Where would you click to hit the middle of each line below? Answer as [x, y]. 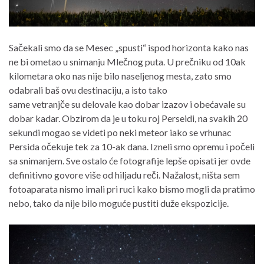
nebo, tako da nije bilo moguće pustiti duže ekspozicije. [119, 203]
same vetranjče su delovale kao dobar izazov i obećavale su [127, 104]
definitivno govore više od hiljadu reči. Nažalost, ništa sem [124, 175]
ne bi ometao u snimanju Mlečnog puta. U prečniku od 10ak [127, 62]
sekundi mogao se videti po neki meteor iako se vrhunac [120, 133]
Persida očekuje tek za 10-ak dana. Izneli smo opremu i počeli [132, 147]
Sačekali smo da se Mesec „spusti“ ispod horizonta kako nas [129, 48]
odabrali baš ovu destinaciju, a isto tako [88, 90]
